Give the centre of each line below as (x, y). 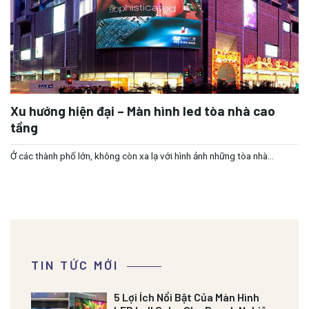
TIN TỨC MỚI (75, 265)
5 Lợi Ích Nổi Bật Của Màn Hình (187, 297)
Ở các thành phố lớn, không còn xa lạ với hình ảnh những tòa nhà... (142, 156)
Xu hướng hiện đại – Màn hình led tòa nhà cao (143, 110)
